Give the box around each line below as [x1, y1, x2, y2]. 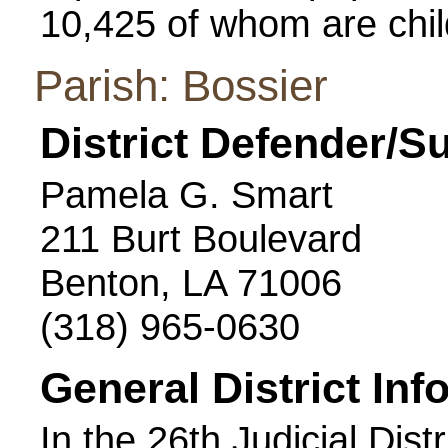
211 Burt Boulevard [40, 217, 362, 260]
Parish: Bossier [34, 61, 328, 110]
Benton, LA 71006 [40, 261, 342, 304]
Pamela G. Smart [40, 173, 333, 216]
